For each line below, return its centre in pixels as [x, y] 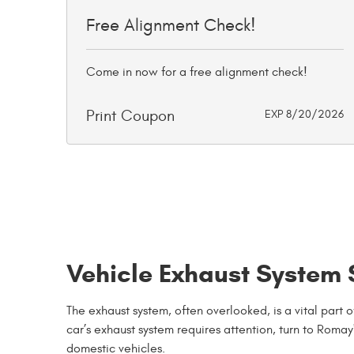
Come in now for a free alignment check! [197, 72]
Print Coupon [130, 116]
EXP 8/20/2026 [304, 114]
